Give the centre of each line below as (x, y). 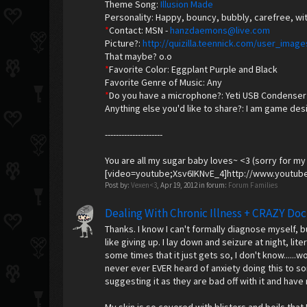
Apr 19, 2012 (179, 185)
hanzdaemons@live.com (220, 30)
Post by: (118, 185)
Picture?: (124, 43)
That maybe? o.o (139, 56)
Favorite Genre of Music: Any (164, 82)
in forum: (213, 185)
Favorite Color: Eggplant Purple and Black (194, 69)
